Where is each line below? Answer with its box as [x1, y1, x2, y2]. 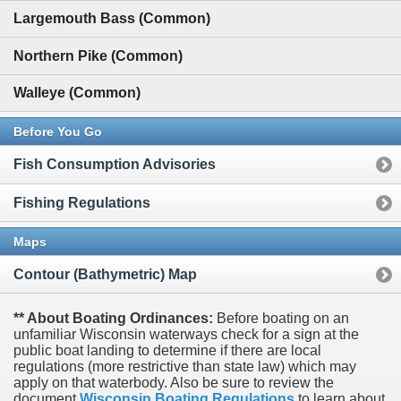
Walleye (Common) [13, 85, 141, 101]
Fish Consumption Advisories [13, 157, 216, 173]
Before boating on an [213, 311, 349, 327]
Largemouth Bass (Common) [13, 11, 210, 27]
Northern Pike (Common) [13, 47, 183, 64]
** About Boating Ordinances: [13, 311, 213, 327]
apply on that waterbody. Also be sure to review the [13, 375, 334, 391]
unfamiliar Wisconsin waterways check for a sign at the [13, 327, 359, 343]
